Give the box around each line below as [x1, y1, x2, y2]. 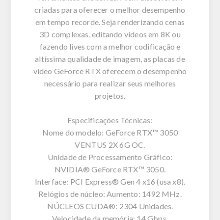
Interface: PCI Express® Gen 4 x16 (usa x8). [34, 176, 186, 186]
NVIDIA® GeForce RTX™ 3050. [54, 164, 166, 174]
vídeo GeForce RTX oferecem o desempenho [33, 66, 187, 76]
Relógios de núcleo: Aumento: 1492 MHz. [38, 189, 182, 198]
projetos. [94, 90, 126, 100]
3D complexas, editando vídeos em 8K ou [39, 29, 181, 39]
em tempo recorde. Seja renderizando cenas [35, 17, 185, 27]
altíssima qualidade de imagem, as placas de [35, 54, 185, 63]
